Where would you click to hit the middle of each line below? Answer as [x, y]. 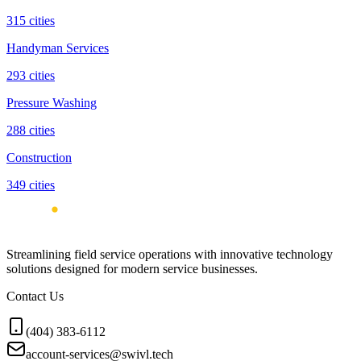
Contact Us [35, 297]
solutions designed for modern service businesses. [132, 269]
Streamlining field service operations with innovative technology [170, 255]
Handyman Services [58, 48]
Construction [39, 158]
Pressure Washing [52, 103]
